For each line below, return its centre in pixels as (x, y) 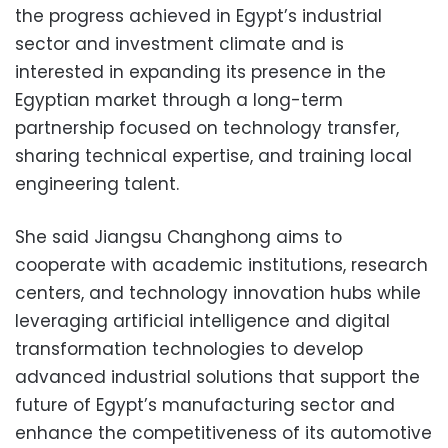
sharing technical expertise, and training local (213, 155)
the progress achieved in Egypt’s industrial (198, 15)
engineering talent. (97, 183)
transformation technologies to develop (189, 348)
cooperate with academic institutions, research (221, 264)
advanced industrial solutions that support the (217, 376)
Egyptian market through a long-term (179, 99)
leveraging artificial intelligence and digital (202, 320)
